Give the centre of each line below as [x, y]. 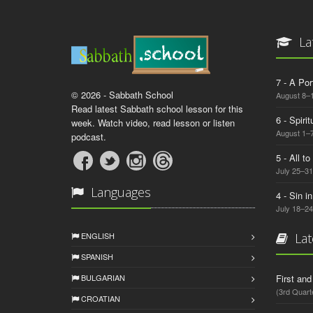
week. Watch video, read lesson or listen [153, 123]
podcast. [89, 137]
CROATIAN [100, 299]
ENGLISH [97, 236]
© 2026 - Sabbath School [122, 95]
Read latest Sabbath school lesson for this [157, 109]
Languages [119, 192]
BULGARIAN [102, 278]
